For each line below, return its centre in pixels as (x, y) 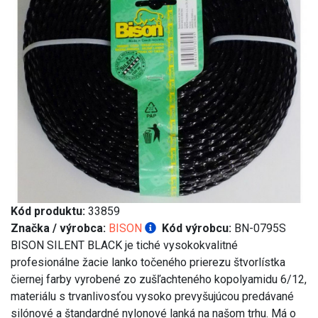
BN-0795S (259, 229)
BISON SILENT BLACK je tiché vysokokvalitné (124, 246)
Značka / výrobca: (58, 229)
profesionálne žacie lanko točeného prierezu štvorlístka (148, 263)
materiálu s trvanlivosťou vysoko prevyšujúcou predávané (152, 297)
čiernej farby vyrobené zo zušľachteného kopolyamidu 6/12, (159, 280)
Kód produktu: (48, 212)
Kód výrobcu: (197, 229)
